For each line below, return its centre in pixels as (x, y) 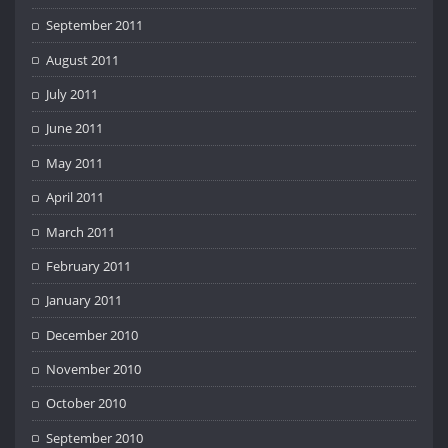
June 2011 (75, 128)
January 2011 (84, 300)
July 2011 (72, 94)
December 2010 (92, 334)
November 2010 (94, 369)
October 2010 (86, 403)
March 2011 (81, 231)
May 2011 (75, 162)
